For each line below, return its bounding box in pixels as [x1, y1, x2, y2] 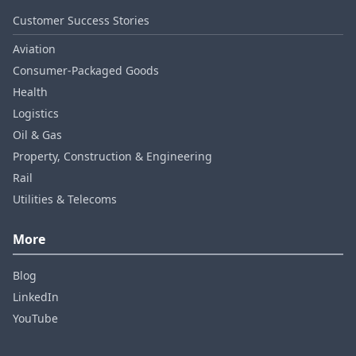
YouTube [13, 311, 58, 326]
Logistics [13, 106, 59, 121]
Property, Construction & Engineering [13, 149, 212, 164]
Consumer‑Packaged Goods [13, 63, 159, 78]
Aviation [13, 41, 56, 56]
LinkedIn [13, 289, 59, 304]
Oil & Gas [13, 127, 62, 142]
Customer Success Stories [13, 13, 149, 28]
